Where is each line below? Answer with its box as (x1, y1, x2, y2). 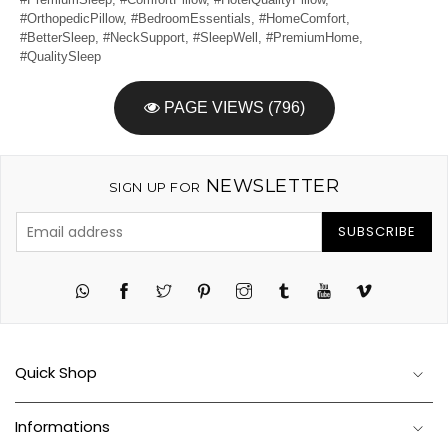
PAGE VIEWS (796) (159, 99, 305, 117)
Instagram (251, 283, 309, 299)
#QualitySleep (20, 49, 101, 65)
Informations (15, 415, 110, 437)
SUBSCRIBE (338, 222, 416, 242)
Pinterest (211, 283, 263, 299)
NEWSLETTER (205, 175, 340, 198)
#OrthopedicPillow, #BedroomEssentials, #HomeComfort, (20, 11, 350, 27)
